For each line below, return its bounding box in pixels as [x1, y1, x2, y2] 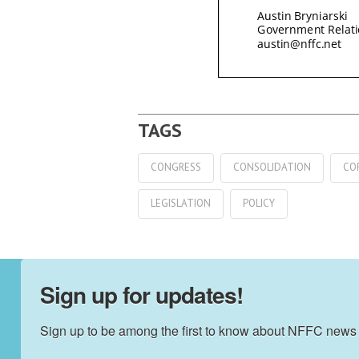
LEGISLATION [151, 196, 211, 211]
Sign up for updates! [39, 278, 244, 311]
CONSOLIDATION [232, 160, 311, 175]
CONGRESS [151, 160, 201, 175]
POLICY [242, 196, 275, 211]
